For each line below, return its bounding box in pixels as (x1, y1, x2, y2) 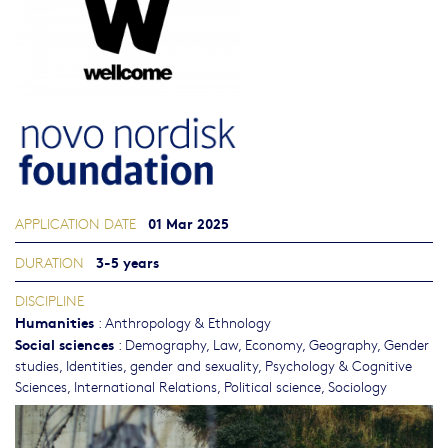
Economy (245, 334, 302, 355)
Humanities (15, 311, 94, 333)
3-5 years (96, 251, 159, 273)
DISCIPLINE (15, 290, 84, 311)
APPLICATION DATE (15, 213, 136, 234)
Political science (224, 376, 321, 397)
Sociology (328, 376, 387, 397)
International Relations (74, 376, 217, 397)
